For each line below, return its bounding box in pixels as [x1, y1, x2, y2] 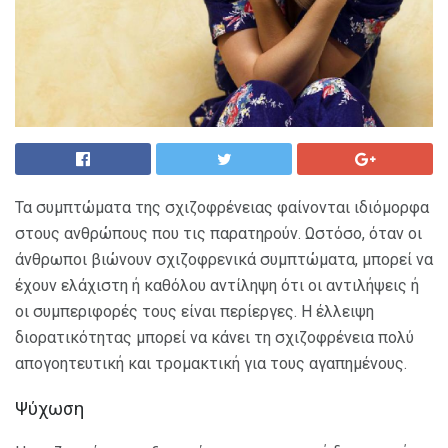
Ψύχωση [15, 397, 84, 420]
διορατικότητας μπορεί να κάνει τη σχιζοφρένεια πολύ [15, 328, 414, 347]
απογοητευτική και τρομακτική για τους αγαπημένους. [15, 354, 407, 373]
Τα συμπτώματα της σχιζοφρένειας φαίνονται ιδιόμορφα [15, 198, 429, 217]
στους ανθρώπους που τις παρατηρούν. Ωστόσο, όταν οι [15, 224, 422, 243]
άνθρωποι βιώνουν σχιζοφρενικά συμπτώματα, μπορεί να [15, 250, 433, 269]
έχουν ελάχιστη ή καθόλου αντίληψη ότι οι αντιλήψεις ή [15, 276, 419, 295]
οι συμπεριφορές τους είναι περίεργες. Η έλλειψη [15, 302, 374, 321]
